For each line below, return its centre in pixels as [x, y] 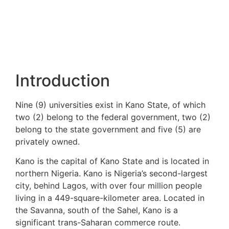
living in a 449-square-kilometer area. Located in [110, 198]
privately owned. [48, 141]
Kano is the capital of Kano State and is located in [112, 161]
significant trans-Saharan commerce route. [98, 222]
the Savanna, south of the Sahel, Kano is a [97, 210]
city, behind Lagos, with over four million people [109, 185]
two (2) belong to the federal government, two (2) [113, 117]
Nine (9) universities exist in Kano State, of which [110, 105]
